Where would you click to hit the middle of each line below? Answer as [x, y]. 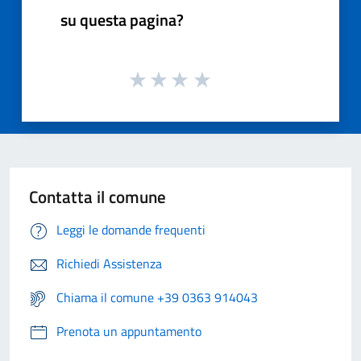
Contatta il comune [98, 197]
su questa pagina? [122, 19]
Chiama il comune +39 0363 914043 [157, 298]
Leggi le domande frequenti [131, 230]
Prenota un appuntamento [129, 332]
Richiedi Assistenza [109, 264]
